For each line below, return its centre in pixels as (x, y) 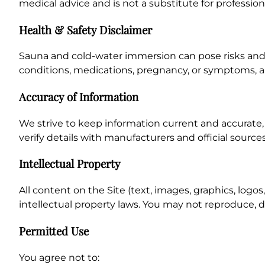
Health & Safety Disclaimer (85, 30)
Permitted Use (54, 231)
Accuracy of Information (79, 96)
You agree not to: (59, 257)
